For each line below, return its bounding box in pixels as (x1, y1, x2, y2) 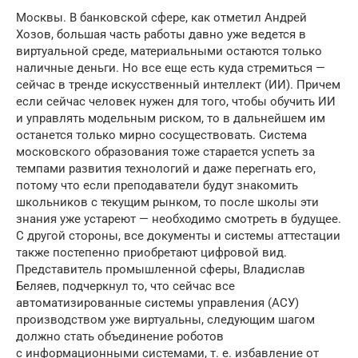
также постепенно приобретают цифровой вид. (16, 245, 287, 261)
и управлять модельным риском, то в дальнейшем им (16, 111, 325, 126)
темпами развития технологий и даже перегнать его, (16, 161, 316, 177)
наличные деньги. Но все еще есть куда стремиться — (16, 61, 325, 76)
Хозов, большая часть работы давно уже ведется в (16, 27, 306, 42)
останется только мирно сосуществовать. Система (16, 128, 307, 143)
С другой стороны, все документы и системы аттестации (16, 229, 340, 244)
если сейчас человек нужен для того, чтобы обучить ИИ (16, 94, 336, 109)
